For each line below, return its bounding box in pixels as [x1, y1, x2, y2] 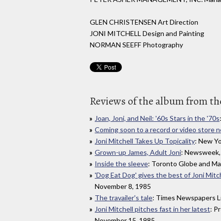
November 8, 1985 [95, 182, 151, 190]
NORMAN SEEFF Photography [90, 40, 183, 49]
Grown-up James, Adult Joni [95, 147, 181, 156]
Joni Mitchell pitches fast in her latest [95, 204, 210, 213]
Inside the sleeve [95, 159, 148, 168]
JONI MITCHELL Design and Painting [90, 29, 204, 38]
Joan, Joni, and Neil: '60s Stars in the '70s [95, 113, 220, 122]
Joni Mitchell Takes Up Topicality [95, 136, 195, 145]
